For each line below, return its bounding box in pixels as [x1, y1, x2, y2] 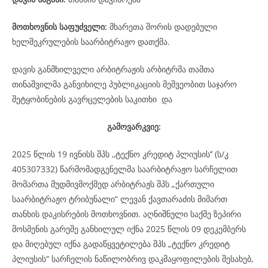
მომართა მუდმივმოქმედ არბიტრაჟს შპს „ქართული [12, 178, 214, 190]
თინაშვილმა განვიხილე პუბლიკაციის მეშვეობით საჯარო [12, 78, 237, 90]
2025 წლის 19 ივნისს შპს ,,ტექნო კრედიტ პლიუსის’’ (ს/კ [12, 148, 229, 160]
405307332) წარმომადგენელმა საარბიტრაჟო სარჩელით [12, 163, 237, 175]
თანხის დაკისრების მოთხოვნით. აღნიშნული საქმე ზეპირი [12, 208, 241, 220]
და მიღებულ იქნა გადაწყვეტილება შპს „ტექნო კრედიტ [12, 238, 230, 249]
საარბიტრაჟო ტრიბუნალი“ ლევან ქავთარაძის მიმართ [12, 193, 227, 205]
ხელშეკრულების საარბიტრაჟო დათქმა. [12, 36, 170, 47]
